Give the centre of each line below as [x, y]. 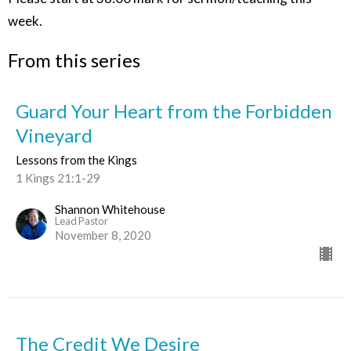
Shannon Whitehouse [110, 209]
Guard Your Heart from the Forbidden [174, 111]
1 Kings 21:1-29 [58, 178]
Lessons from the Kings [76, 160]
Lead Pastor [81, 221]
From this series [74, 60]
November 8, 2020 [103, 235]
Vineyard [54, 135]
